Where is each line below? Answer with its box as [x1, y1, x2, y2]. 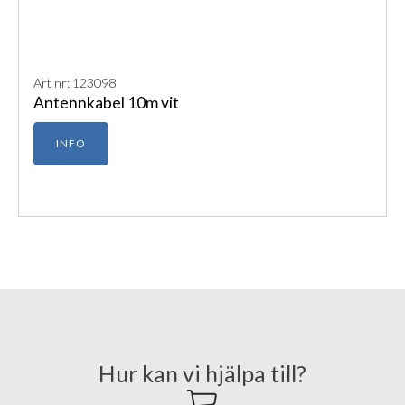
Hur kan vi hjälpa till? [99, 360, 306, 388]
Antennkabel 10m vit [33, 93, 179, 113]
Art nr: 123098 [33, 75, 116, 91]
